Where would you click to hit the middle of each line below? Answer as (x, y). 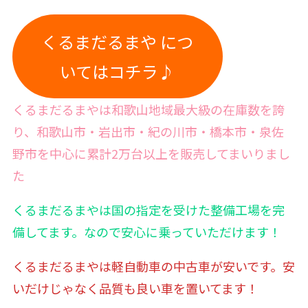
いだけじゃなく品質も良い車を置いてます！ (135, 288)
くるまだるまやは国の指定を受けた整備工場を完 (148, 210)
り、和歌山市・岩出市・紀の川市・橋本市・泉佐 (148, 132)
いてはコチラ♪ (118, 71)
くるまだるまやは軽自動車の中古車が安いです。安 (153, 266)
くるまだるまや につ (118, 42)
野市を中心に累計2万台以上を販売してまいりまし (151, 154)
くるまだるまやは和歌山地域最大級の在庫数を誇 (148, 110)
